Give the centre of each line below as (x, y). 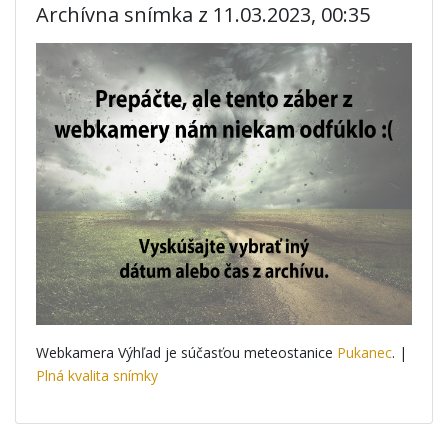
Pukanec (364, 352)
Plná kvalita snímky (97, 375)
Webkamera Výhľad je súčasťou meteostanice (186, 352)
